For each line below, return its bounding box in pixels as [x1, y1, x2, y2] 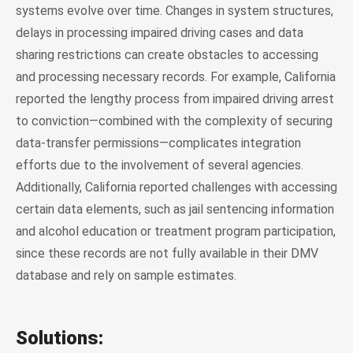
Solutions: [16, 326, 103, 349]
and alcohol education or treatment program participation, [16, 223, 336, 239]
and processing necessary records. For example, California [16, 69, 336, 84]
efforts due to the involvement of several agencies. [16, 157, 303, 173]
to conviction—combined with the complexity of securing [16, 113, 333, 128]
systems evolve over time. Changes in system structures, [16, 2, 333, 18]
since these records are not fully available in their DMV [16, 245, 318, 261]
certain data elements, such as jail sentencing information [16, 201, 334, 217]
